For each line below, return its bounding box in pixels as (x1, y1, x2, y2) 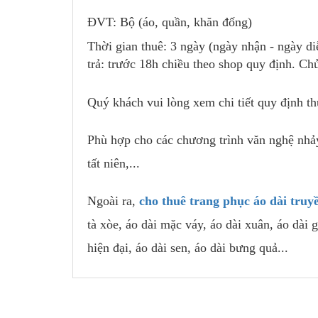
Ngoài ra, (87, 193, 139, 208)
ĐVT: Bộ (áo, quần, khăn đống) (87, 14, 252, 29)
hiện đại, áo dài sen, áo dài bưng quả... (87, 240, 288, 255)
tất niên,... (87, 155, 140, 170)
